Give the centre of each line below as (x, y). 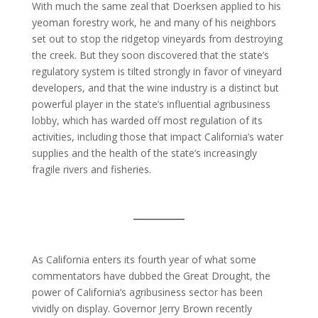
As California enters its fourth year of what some (144, 259)
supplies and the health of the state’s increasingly (144, 153)
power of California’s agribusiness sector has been (147, 292)
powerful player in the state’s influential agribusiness (151, 104)
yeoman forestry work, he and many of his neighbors (154, 22)
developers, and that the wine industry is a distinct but (155, 88)
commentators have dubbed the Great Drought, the (151, 276)
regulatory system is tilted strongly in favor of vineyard (157, 71)
